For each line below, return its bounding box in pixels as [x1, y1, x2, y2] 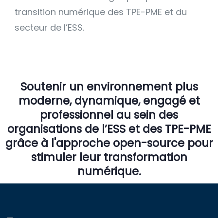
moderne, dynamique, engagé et [18, 93, 200, 109]
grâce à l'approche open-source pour [5, 135, 213, 151]
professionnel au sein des [40, 107, 178, 123]
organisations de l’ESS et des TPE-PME [7, 121, 211, 137]
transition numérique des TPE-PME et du [15, 6, 187, 18]
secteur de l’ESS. [15, 21, 84, 34]
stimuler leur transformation [31, 149, 187, 165]
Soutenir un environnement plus [20, 79, 198, 94]
